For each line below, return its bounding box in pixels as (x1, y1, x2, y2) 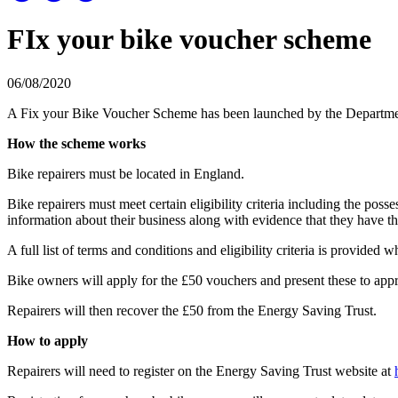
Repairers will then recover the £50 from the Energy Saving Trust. (7, 302, 377, 318)
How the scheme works (7, 135, 146, 151)
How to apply (7, 332, 88, 348)
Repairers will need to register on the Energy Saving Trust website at (7, 362, 394, 378)
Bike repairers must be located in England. (7, 165, 244, 181)
